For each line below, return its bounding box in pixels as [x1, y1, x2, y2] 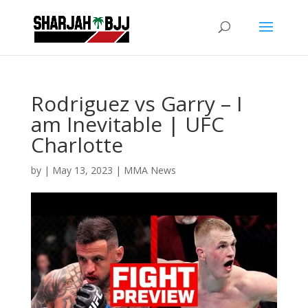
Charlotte [30, 131, 123, 159]
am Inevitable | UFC [30, 110, 224, 138]
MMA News [123, 164, 176, 177]
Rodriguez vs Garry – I [30, 89, 242, 118]
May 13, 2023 [52, 164, 113, 177]
